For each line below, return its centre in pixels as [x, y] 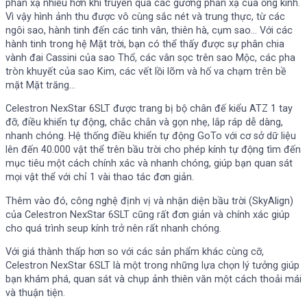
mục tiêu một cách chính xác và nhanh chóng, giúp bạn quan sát [149, 164]
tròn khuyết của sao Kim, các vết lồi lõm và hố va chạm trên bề [146, 71]
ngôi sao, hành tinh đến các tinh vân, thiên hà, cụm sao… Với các [149, 30]
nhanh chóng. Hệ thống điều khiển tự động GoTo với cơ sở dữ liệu [151, 136]
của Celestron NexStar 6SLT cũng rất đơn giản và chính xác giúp [148, 214]
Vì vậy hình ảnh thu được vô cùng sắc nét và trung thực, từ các [145, 16]
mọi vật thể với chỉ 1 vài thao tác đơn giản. [100, 177]
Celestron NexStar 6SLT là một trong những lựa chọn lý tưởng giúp [152, 265]
